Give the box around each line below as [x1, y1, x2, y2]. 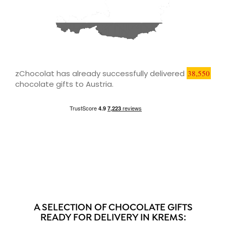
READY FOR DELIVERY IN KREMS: [40, 212, 186, 224]
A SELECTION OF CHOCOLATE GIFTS [33, 202, 193, 214]
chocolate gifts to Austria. [15, 78, 114, 89]
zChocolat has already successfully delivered [15, 68, 187, 79]
